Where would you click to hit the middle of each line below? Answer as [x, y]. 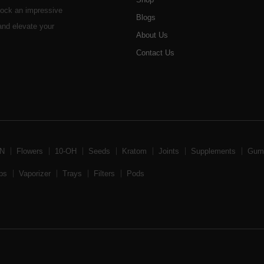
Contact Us [156, 52]
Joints [169, 151]
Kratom [134, 151]
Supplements [213, 151]
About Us [152, 35]
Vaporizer [35, 174]
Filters [104, 174]
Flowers [30, 151]
